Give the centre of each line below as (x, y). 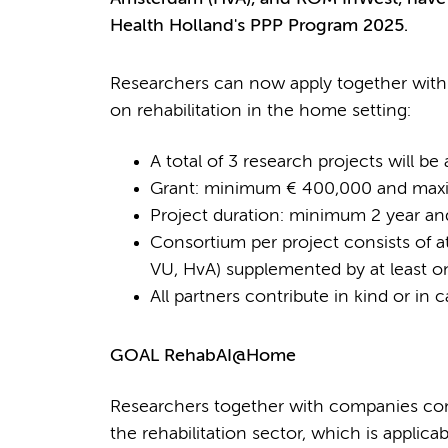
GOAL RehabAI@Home (202, 355)
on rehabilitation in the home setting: (260, 110)
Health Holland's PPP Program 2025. (258, 26)
